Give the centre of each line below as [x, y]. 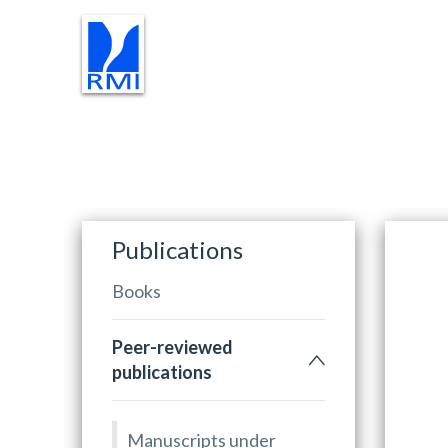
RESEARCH [172, 121]
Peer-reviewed [172, 346]
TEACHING [317, 121]
